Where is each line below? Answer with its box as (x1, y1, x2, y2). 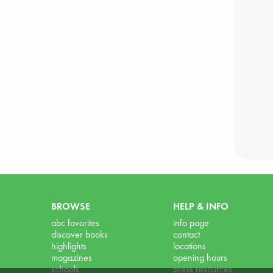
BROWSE (51, 199, 90, 213)
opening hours (173, 250, 227, 264)
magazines (51, 250, 92, 264)
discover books (51, 227, 108, 241)
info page (173, 216, 209, 229)
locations (173, 239, 206, 252)
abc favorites (51, 216, 99, 229)
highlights (51, 239, 87, 252)
